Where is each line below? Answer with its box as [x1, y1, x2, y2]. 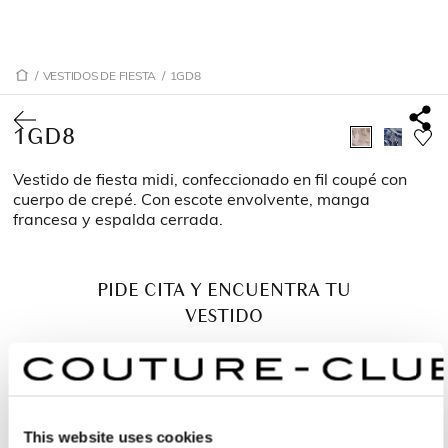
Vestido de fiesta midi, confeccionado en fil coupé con [13, 168, 408, 189]
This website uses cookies [23, 428, 213, 446]
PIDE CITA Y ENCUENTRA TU [97, 277, 351, 303]
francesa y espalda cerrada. [13, 208, 224, 229]
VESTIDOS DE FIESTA [42, 67, 156, 83]
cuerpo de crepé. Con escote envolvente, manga [13, 188, 371, 209]
